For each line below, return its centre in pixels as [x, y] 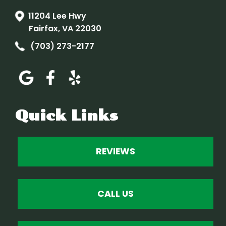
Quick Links [67, 115]
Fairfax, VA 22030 [65, 29]
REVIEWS [116, 152]
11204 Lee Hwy [57, 16]
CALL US [116, 193]
